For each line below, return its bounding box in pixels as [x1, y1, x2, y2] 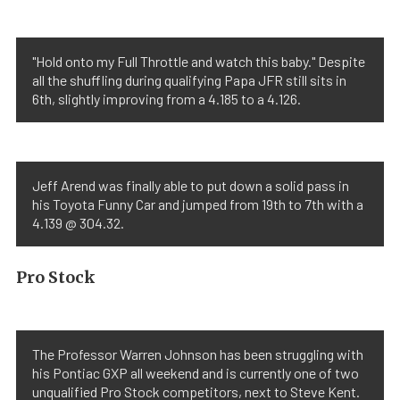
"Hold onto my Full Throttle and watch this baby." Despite [32, 53, 365, 70]
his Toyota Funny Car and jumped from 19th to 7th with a [32, 196, 363, 212]
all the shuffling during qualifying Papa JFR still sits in [32, 71, 346, 88]
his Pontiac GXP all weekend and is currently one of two [32, 364, 359, 381]
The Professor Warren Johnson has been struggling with [32, 346, 363, 362]
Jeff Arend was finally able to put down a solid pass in [32, 177, 349, 194]
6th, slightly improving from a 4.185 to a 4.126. [32, 90, 301, 107]
